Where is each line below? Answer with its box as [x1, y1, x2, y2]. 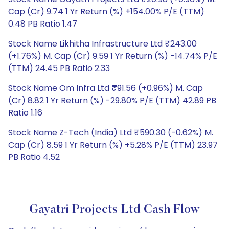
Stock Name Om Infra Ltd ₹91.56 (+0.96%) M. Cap [8, 82, 203, 94]
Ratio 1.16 [8, 107, 42, 119]
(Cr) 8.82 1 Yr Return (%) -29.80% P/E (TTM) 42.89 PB [8, 95, 216, 106]
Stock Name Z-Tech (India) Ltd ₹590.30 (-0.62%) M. [8, 127, 213, 139]
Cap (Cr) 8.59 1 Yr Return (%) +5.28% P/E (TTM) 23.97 [8, 139, 218, 151]
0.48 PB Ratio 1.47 [8, 18, 77, 30]
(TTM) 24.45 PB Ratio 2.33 [8, 62, 110, 74]
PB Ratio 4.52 [8, 151, 60, 163]
